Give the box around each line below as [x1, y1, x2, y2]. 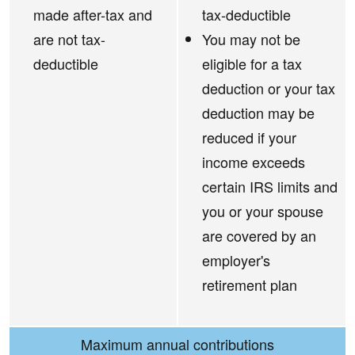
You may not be [202, 29, 300, 50]
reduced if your [202, 127, 296, 148]
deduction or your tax [202, 78, 335, 99]
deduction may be [202, 102, 315, 124]
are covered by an [202, 225, 316, 246]
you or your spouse [202, 200, 323, 222]
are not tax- [33, 29, 105, 50]
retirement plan [202, 274, 297, 296]
